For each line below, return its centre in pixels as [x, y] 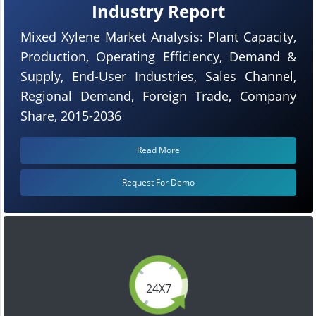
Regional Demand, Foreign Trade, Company [158, 96]
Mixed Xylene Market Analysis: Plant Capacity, [158, 36]
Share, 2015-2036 [71, 115]
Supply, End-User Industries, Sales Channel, [158, 76]
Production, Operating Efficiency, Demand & [158, 56]
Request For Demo [158, 182]
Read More [158, 150]
